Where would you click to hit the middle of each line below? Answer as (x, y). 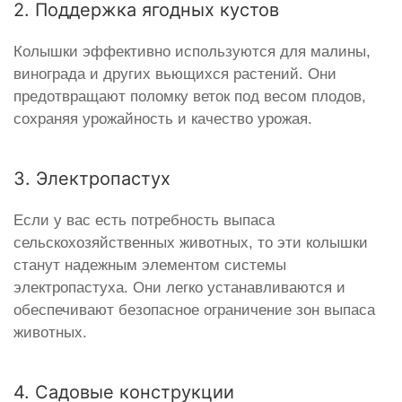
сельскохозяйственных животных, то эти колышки (191, 242)
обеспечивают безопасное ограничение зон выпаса (194, 310)
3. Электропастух (92, 178)
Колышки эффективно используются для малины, (192, 51)
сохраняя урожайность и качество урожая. (163, 118)
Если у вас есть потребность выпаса (144, 220)
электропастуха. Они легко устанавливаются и (179, 287)
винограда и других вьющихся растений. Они (175, 74)
